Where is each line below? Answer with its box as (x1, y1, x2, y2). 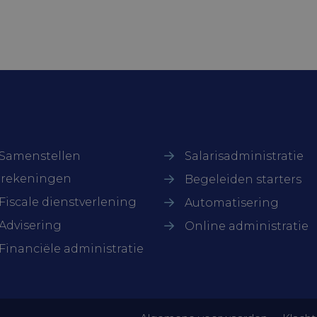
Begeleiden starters (184, 173, 301, 186)
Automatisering (184, 196, 279, 209)
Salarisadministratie (184, 149, 304, 163)
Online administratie (184, 219, 309, 233)
